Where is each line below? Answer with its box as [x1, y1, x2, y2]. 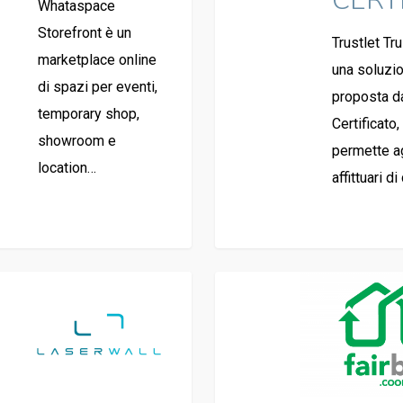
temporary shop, [37, 105, 139, 123]
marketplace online [37, 51, 157, 69]
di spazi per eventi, [37, 78, 157, 96]
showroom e [37, 132, 116, 150]
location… [37, 159, 96, 177]
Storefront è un [37, 24, 131, 42]
